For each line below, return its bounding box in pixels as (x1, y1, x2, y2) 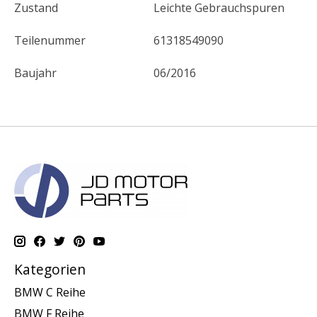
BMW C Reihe (14, 284, 86, 300)
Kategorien (14, 260, 86, 279)
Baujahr (14, 65, 57, 81)
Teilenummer (14, 33, 86, 49)
